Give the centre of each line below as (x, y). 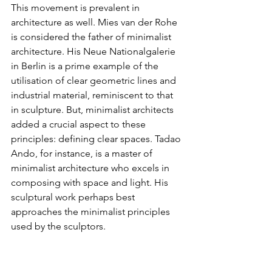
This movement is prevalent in (76, 7)
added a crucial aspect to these (80, 124)
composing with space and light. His (91, 182)
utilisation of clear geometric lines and (95, 80)
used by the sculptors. (58, 226)
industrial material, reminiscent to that (93, 95)
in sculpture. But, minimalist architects (93, 109)
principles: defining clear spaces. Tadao (97, 138)
